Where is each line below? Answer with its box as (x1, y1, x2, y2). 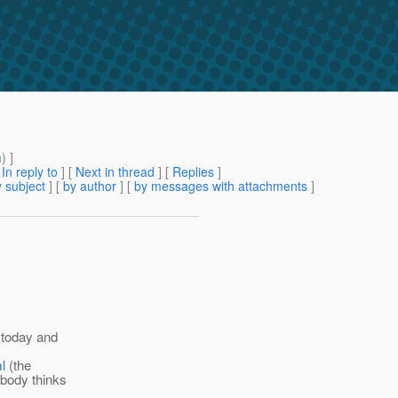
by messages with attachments (134, 177, 307, 195)
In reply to (2, 163, 58, 181)
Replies (172, 163, 214, 181)
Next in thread (76, 163, 155, 181)
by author (63, 177, 116, 195)
